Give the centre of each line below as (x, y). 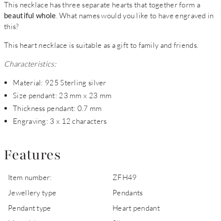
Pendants (128, 192)
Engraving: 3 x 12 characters (60, 121)
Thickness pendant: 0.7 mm (57, 108)
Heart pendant (136, 208)
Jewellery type (32, 192)
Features (32, 155)
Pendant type (30, 208)
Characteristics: (30, 64)
